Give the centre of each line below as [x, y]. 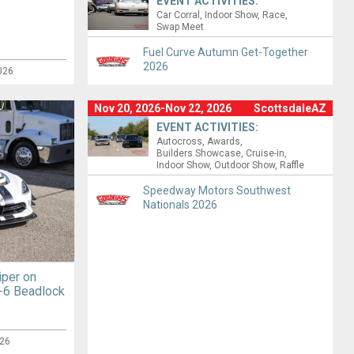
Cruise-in [265, 154]
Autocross [180, 142]
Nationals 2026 [180, 205]
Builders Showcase [199, 154]
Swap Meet [181, 27]
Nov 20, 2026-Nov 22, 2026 [162, 109]
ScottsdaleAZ [290, 109]
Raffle [292, 166]
